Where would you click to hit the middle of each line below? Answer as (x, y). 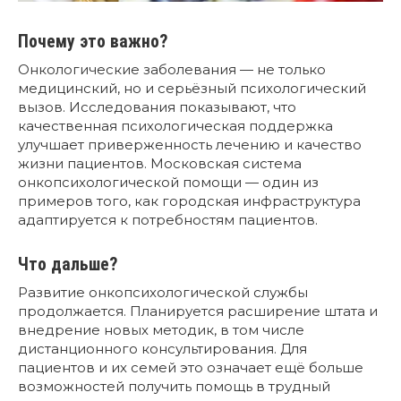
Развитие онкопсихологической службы (163, 293)
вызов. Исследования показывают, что (157, 107)
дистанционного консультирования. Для (162, 349)
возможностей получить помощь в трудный (174, 387)
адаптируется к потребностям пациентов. (168, 220)
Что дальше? (68, 265)
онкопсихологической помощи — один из (168, 183)
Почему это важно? (93, 42)
